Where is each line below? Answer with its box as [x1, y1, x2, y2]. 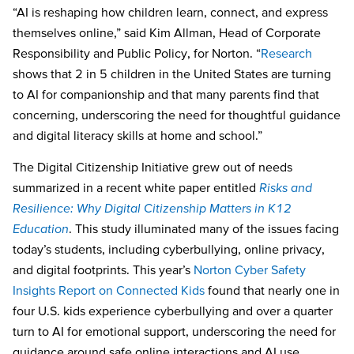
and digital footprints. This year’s [13, 262, 194, 277]
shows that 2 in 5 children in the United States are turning [13, 66, 331, 81]
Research [261, 45, 312, 60]
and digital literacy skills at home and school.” [13, 127, 265, 142]
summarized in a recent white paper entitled [13, 180, 259, 195]
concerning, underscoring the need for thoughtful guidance [13, 107, 341, 122]
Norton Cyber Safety [194, 262, 306, 277]
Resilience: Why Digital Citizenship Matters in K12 [13, 201, 292, 216]
